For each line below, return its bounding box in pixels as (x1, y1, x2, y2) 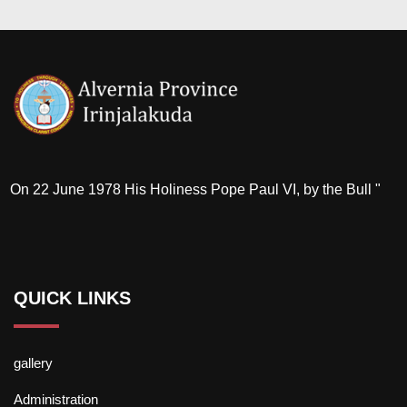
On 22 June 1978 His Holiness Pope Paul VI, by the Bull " (10, 182, 382, 197)
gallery (14, 355, 53, 371)
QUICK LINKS (14, 288, 131, 308)
